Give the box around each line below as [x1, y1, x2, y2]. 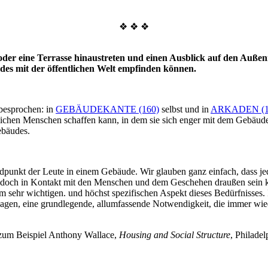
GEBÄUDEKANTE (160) [56, 104, 159, 115]
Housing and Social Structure [119, 230, 230, 240]
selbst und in [159, 104, 211, 115]
